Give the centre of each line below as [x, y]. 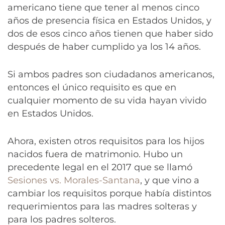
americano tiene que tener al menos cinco [103, 7]
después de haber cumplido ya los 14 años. [104, 46]
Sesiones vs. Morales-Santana [74, 180]
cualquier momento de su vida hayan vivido [107, 100]
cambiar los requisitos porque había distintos [109, 193]
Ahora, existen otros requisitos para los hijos [106, 141]
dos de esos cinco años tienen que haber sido [110, 33]
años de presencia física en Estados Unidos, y [109, 20]
